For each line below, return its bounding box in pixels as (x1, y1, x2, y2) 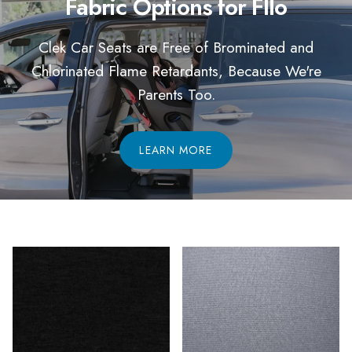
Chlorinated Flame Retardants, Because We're (31, 60, 321, 82)
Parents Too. (137, 83, 215, 106)
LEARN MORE (139, 142, 213, 159)
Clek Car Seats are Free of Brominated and (38, 36, 313, 59)
